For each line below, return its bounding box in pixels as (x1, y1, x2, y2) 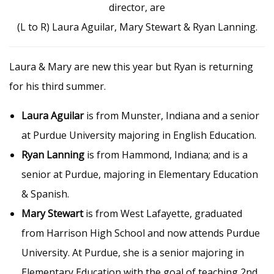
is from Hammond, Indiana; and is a (87, 148, 248, 162)
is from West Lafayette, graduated (86, 207, 242, 221)
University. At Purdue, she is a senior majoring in (21, 246, 244, 260)
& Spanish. (21, 187, 69, 201)
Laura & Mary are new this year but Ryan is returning (9, 60, 253, 74)
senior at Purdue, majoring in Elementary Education (21, 168, 258, 182)
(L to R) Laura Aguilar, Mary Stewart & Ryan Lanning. (17, 20, 257, 34)
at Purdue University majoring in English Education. (21, 128, 256, 143)
